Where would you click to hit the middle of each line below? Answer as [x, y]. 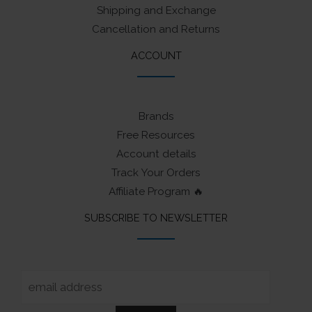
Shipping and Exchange [156, 11]
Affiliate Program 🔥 [156, 192]
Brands [156, 117]
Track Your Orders [156, 173]
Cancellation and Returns [156, 30]
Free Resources [156, 135]
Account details [156, 154]
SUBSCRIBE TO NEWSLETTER [156, 218]
